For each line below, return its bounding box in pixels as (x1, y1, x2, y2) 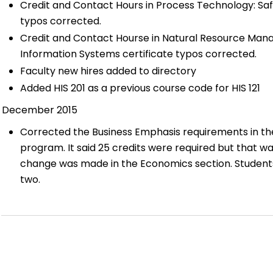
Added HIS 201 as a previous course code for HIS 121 (20, 81, 260, 95)
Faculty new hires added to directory (20, 64, 196, 78)
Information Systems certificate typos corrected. (20, 47, 257, 61)
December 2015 (2, 103, 77, 117)
